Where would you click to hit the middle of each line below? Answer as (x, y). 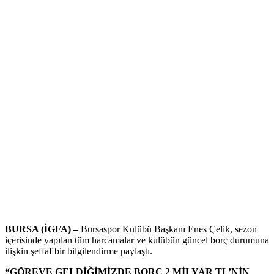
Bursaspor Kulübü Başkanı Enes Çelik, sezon (169, 229)
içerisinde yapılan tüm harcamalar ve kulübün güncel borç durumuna (137, 240)
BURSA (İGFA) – (43, 229)
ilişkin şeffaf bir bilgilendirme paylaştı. (79, 251)
